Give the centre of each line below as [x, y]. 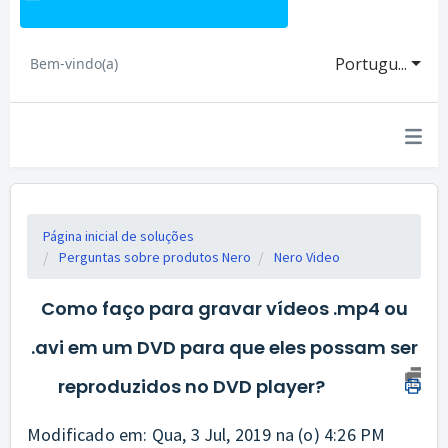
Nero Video [307, 257]
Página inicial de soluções [118, 236]
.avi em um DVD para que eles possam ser [224, 347]
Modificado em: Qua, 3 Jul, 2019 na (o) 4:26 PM [206, 434]
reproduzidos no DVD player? [191, 386]
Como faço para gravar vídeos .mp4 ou [224, 308]
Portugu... [371, 64]
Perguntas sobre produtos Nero [155, 257]
